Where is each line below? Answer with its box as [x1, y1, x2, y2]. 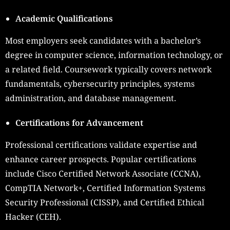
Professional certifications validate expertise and [5, 139, 197, 151]
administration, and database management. [5, 92, 176, 104]
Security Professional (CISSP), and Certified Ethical [5, 197, 204, 208]
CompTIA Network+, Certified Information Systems [5, 182, 205, 194]
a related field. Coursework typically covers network [5, 64, 212, 75]
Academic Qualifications [15, 13, 113, 25]
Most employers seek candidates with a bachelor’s [5, 35, 201, 47]
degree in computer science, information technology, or [5, 49, 223, 61]
